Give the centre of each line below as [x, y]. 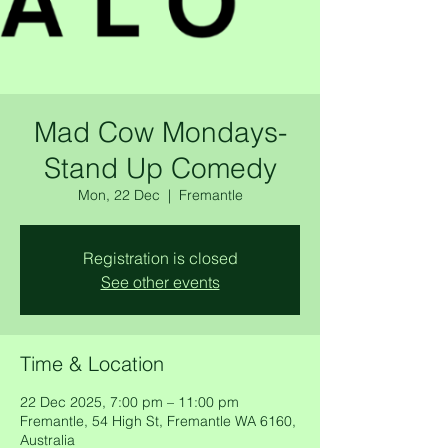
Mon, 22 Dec [118, 195]
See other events [160, 282]
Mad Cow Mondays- [160, 132]
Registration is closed [160, 258]
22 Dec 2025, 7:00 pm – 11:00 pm [129, 402]
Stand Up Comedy [160, 168]
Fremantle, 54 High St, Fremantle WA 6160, [158, 421]
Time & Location [92, 363]
